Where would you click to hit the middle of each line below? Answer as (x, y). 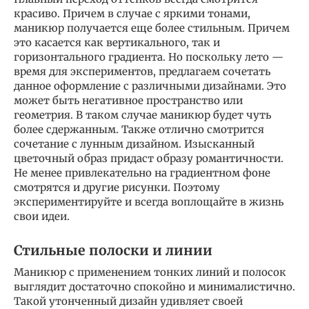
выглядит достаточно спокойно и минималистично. (154, 286)
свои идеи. (42, 216)
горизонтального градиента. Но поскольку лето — (149, 57)
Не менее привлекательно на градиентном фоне (142, 172)
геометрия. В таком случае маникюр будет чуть (142, 114)
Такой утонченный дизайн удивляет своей (128, 301)
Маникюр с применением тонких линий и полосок (150, 272)
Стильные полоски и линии (113, 251)
